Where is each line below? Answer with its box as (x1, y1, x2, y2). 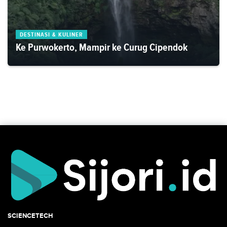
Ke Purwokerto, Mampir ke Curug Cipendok (16, 40, 187, 55)
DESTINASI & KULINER (20, 30, 83, 39)
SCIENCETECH (8, 211, 53, 219)
